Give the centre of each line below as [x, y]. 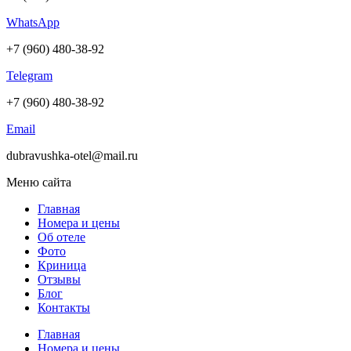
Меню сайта [39, 183]
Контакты [64, 308]
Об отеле [62, 237]
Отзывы [59, 280]
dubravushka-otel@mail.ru [72, 156]
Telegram [29, 76]
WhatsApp [33, 23]
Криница [62, 266]
